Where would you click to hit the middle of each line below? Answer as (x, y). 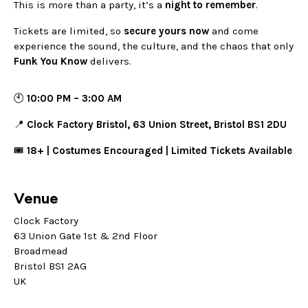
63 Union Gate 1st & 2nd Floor (86, 236)
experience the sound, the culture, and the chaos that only (154, 46)
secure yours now (166, 31)
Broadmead (41, 251)
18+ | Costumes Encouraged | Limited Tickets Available (159, 151)
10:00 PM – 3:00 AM (74, 99)
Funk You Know (51, 62)
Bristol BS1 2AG (50, 266)
